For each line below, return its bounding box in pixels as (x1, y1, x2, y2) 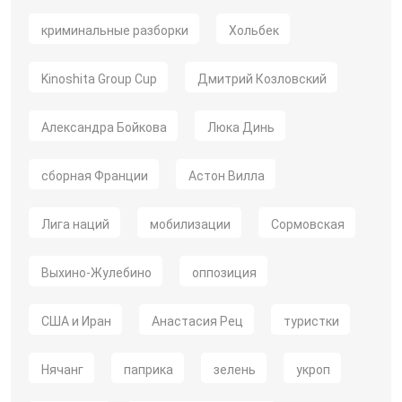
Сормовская (271, 217, 345, 232)
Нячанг (41, 363, 83, 377)
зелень (214, 363, 256, 377)
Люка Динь (207, 120, 275, 135)
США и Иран (41, 314, 111, 328)
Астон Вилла (188, 169, 265, 183)
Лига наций (41, 217, 109, 232)
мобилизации (150, 217, 231, 232)
